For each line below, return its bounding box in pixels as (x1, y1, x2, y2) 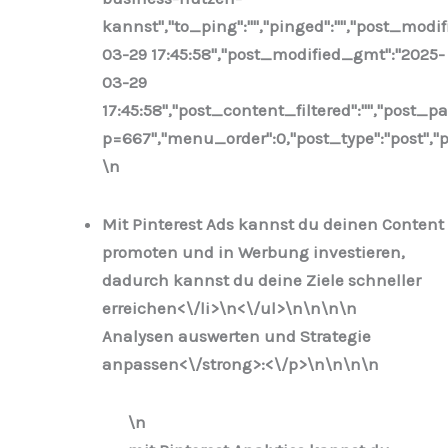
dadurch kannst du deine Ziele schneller (102, 269, 421, 290)
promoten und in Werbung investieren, (102, 241, 405, 262)
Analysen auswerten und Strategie (102, 325, 371, 346)
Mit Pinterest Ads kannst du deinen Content (102, 213, 444, 234)
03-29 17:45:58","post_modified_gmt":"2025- (102, 44, 445, 65)
